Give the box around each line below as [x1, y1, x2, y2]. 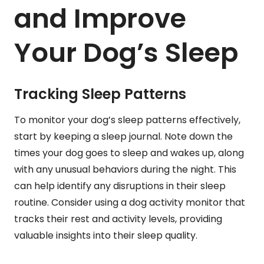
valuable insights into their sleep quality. [14, 228, 197, 242]
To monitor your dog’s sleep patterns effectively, [14, 113, 240, 127]
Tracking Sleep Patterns [14, 84, 186, 104]
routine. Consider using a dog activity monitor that [14, 195, 245, 209]
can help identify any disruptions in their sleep [14, 179, 226, 193]
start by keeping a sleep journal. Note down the [14, 129, 233, 143]
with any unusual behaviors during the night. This [14, 162, 236, 176]
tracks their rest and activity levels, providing [14, 212, 222, 226]
